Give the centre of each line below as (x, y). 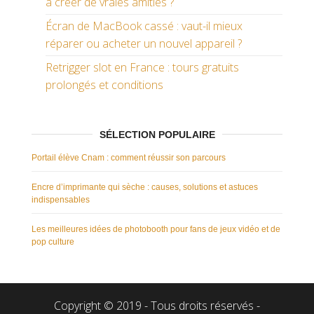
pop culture (53, 242)
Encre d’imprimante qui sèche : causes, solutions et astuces (145, 187)
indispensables (61, 200)
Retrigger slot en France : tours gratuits (142, 68)
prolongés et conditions (104, 85)
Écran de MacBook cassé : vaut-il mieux (144, 26)
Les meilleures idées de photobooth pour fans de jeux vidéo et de (156, 230)
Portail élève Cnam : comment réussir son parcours (129, 158)
